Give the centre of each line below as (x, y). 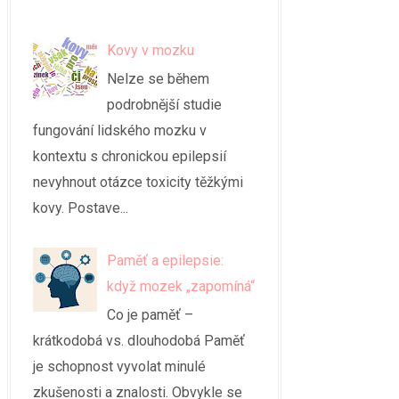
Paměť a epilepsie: (166, 260)
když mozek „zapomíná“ (181, 286)
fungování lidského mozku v (120, 131)
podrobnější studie (165, 105)
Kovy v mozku (151, 51)
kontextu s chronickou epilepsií (130, 157)
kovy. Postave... (81, 208)
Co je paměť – (151, 314)
